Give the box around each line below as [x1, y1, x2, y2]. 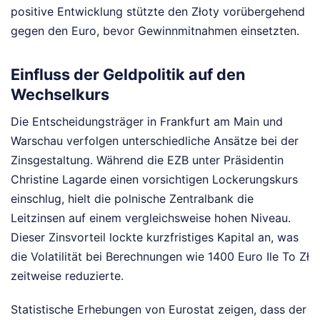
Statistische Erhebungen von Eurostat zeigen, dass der [11, 301, 306, 316]
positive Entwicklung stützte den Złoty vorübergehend [11, 4, 305, 19]
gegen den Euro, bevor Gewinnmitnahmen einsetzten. [11, 24, 299, 39]
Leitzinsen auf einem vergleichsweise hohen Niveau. [11, 210, 291, 225]
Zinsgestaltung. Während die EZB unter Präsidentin [11, 152, 284, 167]
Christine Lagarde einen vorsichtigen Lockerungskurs [11, 171, 298, 186]
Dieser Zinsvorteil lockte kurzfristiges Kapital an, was [11, 229, 299, 244]
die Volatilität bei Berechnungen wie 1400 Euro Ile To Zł [11, 249, 309, 264]
